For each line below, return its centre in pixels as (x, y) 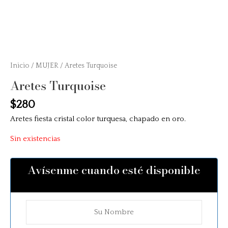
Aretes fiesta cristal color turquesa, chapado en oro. (98, 119)
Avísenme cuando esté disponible (114, 170)
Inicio (20, 65)
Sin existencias (35, 139)
